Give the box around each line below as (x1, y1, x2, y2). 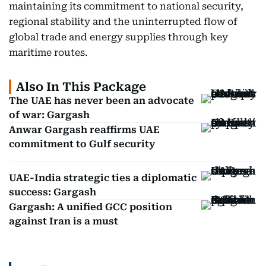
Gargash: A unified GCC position (9, 201, 172, 213)
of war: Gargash (9, 109, 90, 121)
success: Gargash (9, 186, 96, 198)
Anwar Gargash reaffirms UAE (9, 124, 160, 135)
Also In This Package (16, 80, 146, 94)
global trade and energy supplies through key (9, 31, 228, 43)
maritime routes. (9, 47, 88, 58)
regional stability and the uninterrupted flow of (9, 16, 237, 27)
